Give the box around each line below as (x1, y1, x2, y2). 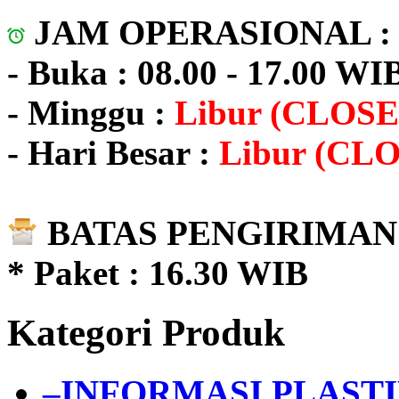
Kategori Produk (7, 312, 285, 354)
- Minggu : (7, 94, 166, 133)
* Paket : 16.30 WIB (7, 254, 308, 293)
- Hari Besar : (7, 134, 210, 173)
